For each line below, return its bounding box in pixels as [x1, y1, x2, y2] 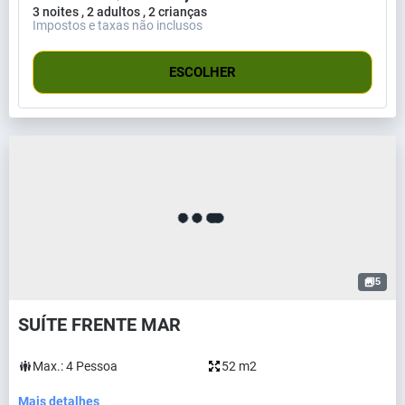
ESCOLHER [169, 63, 236, 80]
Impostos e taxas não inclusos [33, 17, 202, 33]
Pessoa [76, 358, 118, 373]
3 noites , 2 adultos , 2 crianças [33, 4, 207, 19]
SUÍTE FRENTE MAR [18, 313, 181, 335]
